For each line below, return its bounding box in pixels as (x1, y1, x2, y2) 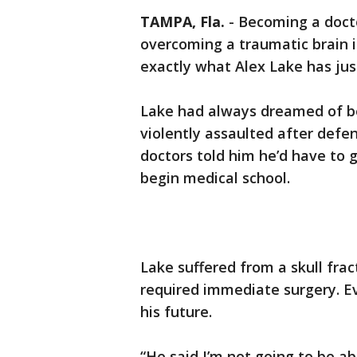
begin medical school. (140, 168, 290, 187)
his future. (140, 302, 212, 321)
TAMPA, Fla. (140, 12, 225, 31)
